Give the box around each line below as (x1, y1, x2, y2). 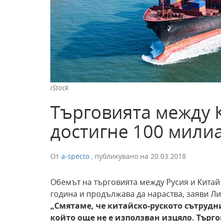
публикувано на (95, 151, 150, 161)
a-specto (61, 151, 89, 161)
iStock (50, 83, 69, 92)
